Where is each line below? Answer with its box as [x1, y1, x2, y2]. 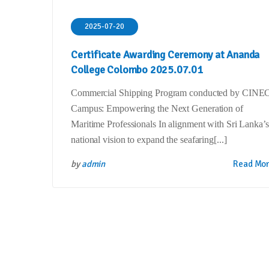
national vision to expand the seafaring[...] [71, 134, 227, 145]
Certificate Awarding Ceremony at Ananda [71, 48, 260, 61]
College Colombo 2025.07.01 [71, 63, 203, 76]
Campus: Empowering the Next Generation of [71, 103, 243, 113]
